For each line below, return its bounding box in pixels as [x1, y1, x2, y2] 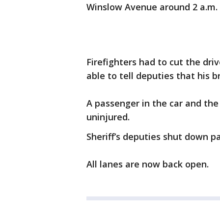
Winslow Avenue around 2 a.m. [86, 1, 218, 13]
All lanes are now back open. [86, 158, 209, 170]
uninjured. [86, 111, 130, 123]
